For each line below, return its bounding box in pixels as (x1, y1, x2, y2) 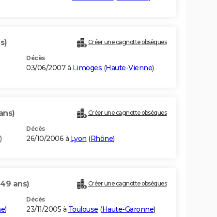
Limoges (72, 63, 102, 73)
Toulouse (68, 205, 98, 214)
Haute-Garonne (102, 205, 154, 214)
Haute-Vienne (106, 63, 152, 73)
